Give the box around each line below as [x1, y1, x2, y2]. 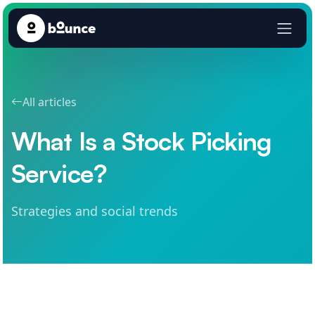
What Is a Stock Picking [11, 125, 272, 157]
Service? [11, 157, 107, 189]
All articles [22, 94, 77, 110]
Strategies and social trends [11, 202, 178, 219]
